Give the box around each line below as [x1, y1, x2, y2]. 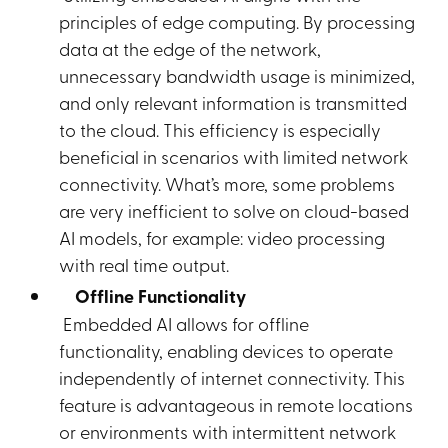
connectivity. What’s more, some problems [59, 171, 396, 195]
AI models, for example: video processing [59, 225, 386, 249]
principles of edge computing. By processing [59, 9, 416, 33]
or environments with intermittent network [59, 419, 397, 443]
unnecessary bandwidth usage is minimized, [59, 63, 416, 87]
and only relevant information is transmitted [59, 90, 408, 114]
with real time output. [59, 252, 230, 276]
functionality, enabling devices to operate [59, 338, 394, 362]
